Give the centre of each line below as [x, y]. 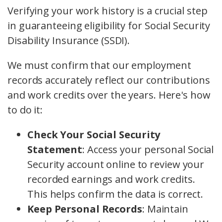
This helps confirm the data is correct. [115, 194]
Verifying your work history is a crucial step [108, 11]
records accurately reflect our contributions [109, 80]
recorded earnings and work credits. [111, 179]
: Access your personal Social [148, 150]
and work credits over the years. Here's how [109, 95]
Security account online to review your [116, 165]
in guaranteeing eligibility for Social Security [109, 26]
